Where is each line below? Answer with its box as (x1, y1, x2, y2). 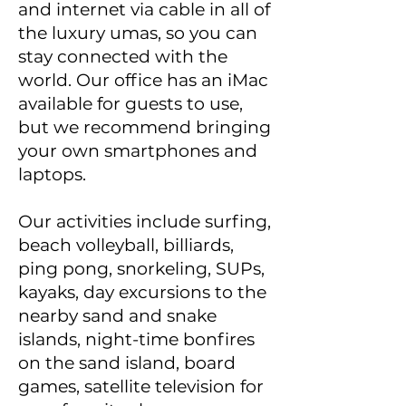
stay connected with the (18, 46, 227, 67)
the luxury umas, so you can (18, 23, 257, 43)
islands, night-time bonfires (18, 329, 255, 350)
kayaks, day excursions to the (18, 282, 266, 303)
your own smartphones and (18, 140, 257, 161)
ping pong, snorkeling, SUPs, (18, 258, 265, 279)
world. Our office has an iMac (18, 70, 268, 91)
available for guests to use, (18, 93, 243, 114)
